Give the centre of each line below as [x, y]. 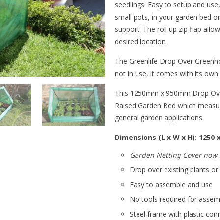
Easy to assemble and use [171, 184]
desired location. [141, 41]
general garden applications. [159, 117]
